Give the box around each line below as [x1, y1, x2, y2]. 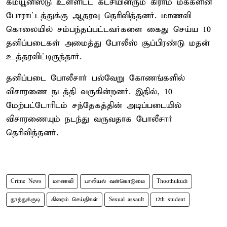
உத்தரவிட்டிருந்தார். [6, 51, 82, 62]
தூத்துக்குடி [11, 196, 40, 203]
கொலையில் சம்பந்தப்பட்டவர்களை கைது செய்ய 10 [6, 24, 211, 35]
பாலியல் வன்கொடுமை [85, 177, 145, 185]
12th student [155, 196, 185, 203]
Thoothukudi [157, 177, 187, 185]
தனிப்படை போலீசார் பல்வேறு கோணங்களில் [6, 72, 185, 84]
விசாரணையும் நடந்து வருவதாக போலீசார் [6, 113, 173, 125]
